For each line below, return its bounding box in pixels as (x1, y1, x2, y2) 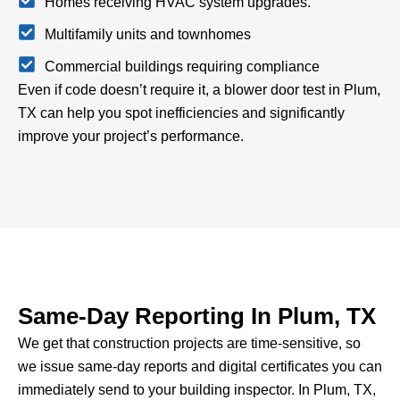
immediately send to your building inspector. (18, 381, 298, 397)
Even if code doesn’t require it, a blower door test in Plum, (18, 81, 380, 97)
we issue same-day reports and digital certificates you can (18, 358, 382, 374)
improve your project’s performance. (18, 128, 244, 144)
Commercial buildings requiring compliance (45, 58, 320, 74)
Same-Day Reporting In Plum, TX (18, 302, 376, 329)
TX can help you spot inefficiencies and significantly (18, 104, 345, 121)
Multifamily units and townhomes (45, 26, 251, 42)
